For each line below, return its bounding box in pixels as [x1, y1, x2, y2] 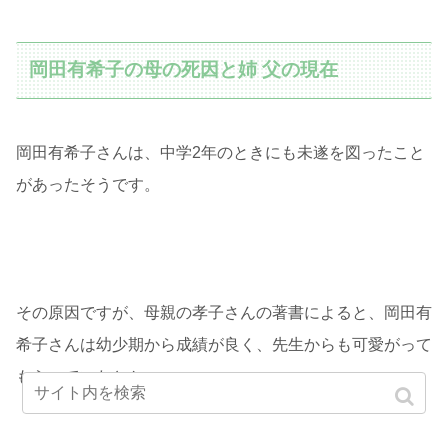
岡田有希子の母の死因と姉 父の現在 [29, 59, 339, 81]
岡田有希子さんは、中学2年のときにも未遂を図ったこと [16, 144, 425, 162]
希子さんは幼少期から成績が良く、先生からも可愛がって [16, 336, 432, 354]
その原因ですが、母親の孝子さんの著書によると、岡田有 [16, 304, 432, 322]
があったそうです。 [16, 176, 160, 194]
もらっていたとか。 [16, 368, 160, 386]
